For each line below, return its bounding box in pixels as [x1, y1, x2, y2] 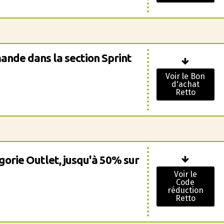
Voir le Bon [165, 71, 205, 81]
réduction [167, 185, 203, 195]
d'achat [171, 79, 199, 89]
